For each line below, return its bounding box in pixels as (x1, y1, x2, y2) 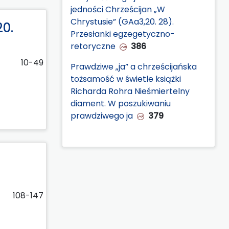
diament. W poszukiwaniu (71, 97, 171, 109)
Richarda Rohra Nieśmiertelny (71, 85, 190, 97)
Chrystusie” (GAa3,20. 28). (71, 15, 174, 28)
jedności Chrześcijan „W (71, 3, 165, 15)
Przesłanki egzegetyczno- (71, 28, 175, 40)
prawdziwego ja (71, 109, 133, 122)
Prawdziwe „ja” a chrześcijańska (71, 60, 197, 73)
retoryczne (71, 40, 116, 52)
